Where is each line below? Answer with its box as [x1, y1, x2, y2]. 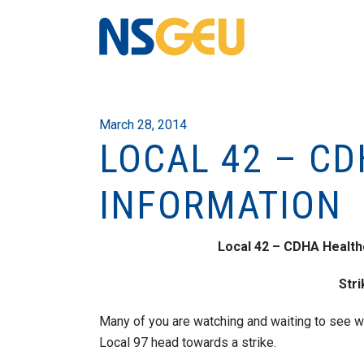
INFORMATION [99, 182, 342, 228]
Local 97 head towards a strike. [99, 335, 276, 350]
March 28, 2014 [99, 117, 187, 132]
